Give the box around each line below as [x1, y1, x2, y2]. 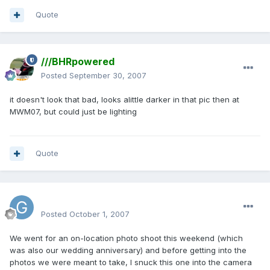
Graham [41, 194, 79, 207]
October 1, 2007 [69, 209, 130, 219]
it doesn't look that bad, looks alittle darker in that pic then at [10, 95, 239, 105]
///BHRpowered [41, 55, 115, 68]
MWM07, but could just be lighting [10, 107, 137, 117]
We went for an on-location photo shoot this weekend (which [10, 233, 243, 243]
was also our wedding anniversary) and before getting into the [10, 245, 246, 256]
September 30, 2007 [69, 71, 146, 81]
